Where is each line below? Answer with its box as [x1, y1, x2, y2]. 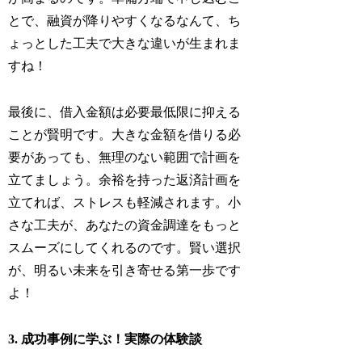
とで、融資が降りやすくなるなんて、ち [8, 14, 242, 28]
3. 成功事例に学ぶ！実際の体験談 [8, 331, 203, 346]
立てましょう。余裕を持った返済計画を [8, 172, 242, 187]
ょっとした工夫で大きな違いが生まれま [8, 36, 242, 51]
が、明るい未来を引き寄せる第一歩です [8, 263, 242, 277]
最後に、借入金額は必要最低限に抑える [8, 104, 242, 119]
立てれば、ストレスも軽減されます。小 [8, 195, 242, 209]
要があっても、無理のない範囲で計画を [8, 149, 242, 164]
